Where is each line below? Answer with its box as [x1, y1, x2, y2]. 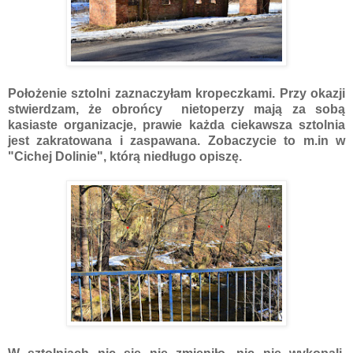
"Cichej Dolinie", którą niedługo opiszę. [8, 149, 242, 163]
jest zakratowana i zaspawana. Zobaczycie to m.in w [8, 133, 345, 147]
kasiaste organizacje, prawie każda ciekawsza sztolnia [8, 117, 345, 132]
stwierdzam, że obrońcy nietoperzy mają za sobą [8, 102, 345, 116]
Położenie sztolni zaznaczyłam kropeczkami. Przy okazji [8, 86, 345, 100]
